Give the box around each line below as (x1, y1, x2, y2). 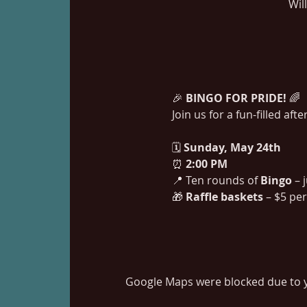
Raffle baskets (185, 188, 263, 204)
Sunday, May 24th (183, 139, 281, 155)
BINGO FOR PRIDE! (185, 90, 286, 106)
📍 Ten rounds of (171, 172, 260, 188)
